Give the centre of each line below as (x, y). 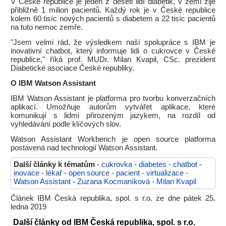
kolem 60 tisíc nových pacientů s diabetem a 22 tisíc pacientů (113, 19)
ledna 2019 (29, 207)
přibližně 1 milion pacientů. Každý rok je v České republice (113, 10)
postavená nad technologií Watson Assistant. (84, 148)
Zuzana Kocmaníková (114, 182)
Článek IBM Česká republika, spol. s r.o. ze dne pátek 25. (113, 198)
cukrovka (117, 164)
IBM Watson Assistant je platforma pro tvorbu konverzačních (113, 98)
